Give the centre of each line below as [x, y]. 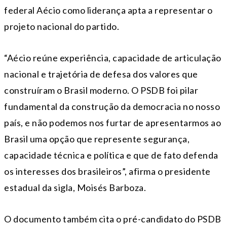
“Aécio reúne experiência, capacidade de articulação [113, 58]
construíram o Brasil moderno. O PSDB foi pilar [101, 90]
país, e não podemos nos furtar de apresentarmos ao [112, 123]
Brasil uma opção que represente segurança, [97, 139]
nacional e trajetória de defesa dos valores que [101, 74]
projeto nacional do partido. [62, 27]
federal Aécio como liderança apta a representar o [108, 10]
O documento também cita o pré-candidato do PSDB [113, 219]
